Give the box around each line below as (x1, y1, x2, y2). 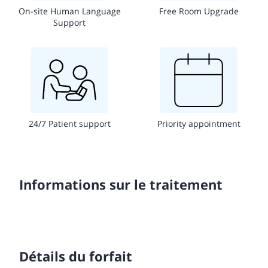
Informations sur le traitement (19, 175, 223, 193)
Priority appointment (157, 117, 240, 129)
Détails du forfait (19, 246, 132, 265)
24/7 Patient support (28, 117, 111, 129)
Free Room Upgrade (159, 5, 239, 17)
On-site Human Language (18, 5, 121, 17)
